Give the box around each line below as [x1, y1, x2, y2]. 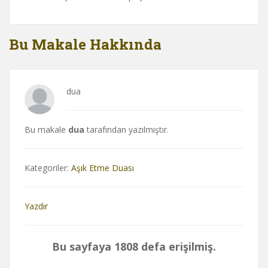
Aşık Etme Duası [71, 162, 134, 174]
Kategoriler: [25, 162, 71, 174]
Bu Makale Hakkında [9, 35, 162, 54]
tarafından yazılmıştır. [84, 124, 169, 136]
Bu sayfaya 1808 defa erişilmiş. [52, 239, 216, 254]
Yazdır [25, 200, 48, 212]
